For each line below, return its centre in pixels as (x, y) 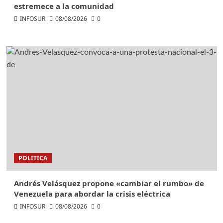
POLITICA (33, 158)
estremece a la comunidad (64, 6)
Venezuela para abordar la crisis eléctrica (92, 194)
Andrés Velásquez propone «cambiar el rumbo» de (109, 183)
